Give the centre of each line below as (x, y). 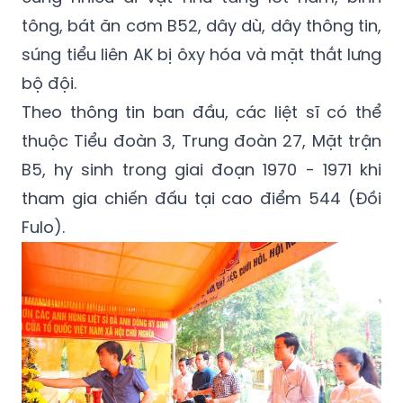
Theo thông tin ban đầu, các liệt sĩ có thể (201, 112)
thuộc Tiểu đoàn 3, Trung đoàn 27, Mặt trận (201, 140)
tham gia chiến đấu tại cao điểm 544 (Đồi (201, 198)
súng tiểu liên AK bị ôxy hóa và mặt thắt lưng (201, 54)
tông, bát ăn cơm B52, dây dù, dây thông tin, (201, 25)
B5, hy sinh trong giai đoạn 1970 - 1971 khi (201, 169)
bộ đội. (49, 83)
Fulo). (43, 227)
